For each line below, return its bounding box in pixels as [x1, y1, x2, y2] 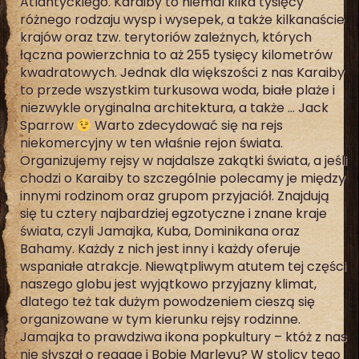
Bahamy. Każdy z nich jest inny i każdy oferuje [20, 240, 301, 258]
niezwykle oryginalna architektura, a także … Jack [20, 99, 329, 117]
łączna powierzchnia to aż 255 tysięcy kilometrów [20, 46, 333, 64]
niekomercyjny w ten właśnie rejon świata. [20, 134, 283, 152]
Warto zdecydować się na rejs [91, 116, 284, 135]
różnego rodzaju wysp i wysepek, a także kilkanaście [20, 10, 345, 29]
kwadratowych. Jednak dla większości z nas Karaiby [20, 63, 345, 82]
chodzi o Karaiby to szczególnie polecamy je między [20, 169, 345, 188]
